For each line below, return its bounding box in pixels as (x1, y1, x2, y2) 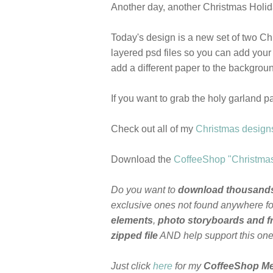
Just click (111, 260, 153, 271)
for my (172, 260, 204, 271)
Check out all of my (111, 123, 196, 134)
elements (111, 214, 153, 225)
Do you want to (111, 184, 178, 195)
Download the (111, 154, 174, 165)
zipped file (111, 230, 158, 241)
